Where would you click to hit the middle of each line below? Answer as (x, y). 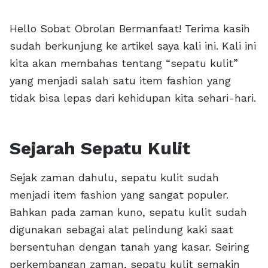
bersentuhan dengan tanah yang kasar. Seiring (130, 247)
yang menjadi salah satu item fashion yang (120, 81)
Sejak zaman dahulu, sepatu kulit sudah (114, 178)
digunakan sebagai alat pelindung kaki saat (121, 230)
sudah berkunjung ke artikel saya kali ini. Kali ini (133, 46)
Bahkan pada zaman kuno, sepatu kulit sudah (128, 212)
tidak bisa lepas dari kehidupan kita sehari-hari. (133, 98)
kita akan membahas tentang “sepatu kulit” (124, 63)
